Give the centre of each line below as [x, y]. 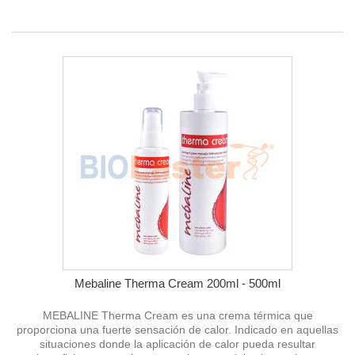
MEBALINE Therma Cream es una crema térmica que [177, 315]
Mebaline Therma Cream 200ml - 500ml [177, 283]
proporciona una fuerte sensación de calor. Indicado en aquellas [177, 329]
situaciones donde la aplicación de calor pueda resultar [177, 344]
